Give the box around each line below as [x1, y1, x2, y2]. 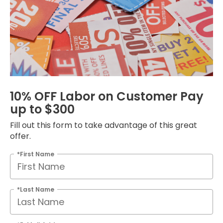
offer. [10, 130, 31, 142]
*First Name [17, 149, 54, 158]
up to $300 [10, 101, 75, 117]
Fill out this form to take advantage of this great [10, 119, 197, 131]
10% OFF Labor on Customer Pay [10, 88, 204, 105]
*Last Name [17, 185, 54, 194]
